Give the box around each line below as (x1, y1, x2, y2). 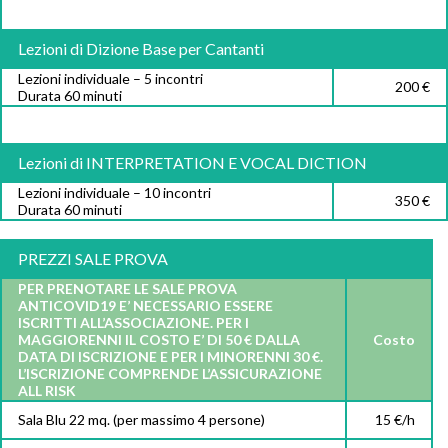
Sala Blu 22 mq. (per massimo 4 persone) (18, 411, 265, 429)
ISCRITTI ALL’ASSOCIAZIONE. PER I (18, 314, 249, 332)
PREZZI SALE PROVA (18, 249, 168, 269)
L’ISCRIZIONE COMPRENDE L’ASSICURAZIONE (18, 365, 322, 383)
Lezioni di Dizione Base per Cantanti (18, 39, 264, 59)
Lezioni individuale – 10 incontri (18, 184, 211, 202)
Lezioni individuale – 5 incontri (18, 70, 203, 88)
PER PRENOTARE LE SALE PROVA (18, 280, 237, 298)
